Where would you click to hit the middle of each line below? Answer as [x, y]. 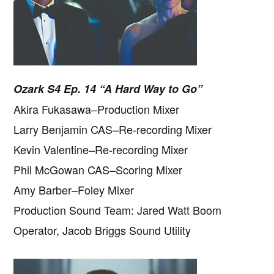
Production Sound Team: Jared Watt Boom [118, 210]
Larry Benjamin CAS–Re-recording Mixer [113, 129]
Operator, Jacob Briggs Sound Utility [102, 230]
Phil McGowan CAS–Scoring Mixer [98, 170]
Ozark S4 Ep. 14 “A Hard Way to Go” [108, 89]
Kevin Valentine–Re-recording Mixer [101, 150]
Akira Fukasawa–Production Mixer [97, 109]
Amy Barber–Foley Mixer [74, 190]
